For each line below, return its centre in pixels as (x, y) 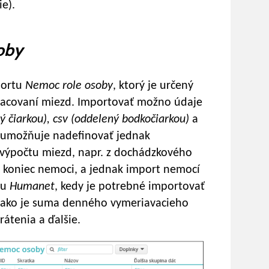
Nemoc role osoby (69, 86)
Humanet (32, 187)
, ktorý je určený (153, 86)
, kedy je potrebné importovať (130, 187)
